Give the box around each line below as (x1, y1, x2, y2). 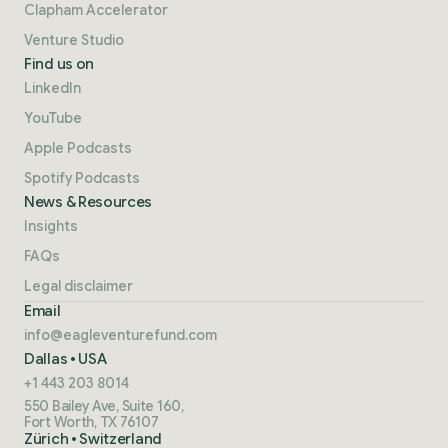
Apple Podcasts (24, 138, 132, 157)
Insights (24, 216, 78, 235)
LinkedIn (24, 78, 81, 97)
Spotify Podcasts (24, 168, 140, 187)
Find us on (24, 54, 94, 73)
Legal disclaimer (24, 276, 133, 295)
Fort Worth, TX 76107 (24, 412, 159, 431)
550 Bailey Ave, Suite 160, (24, 396, 184, 415)
